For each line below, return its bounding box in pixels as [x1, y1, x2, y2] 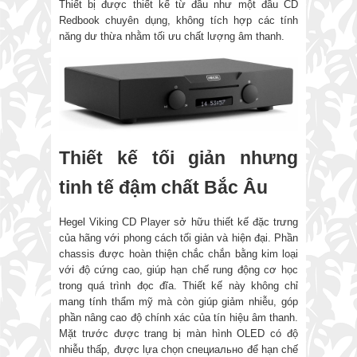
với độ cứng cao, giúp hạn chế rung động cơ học [59, 263, 298, 276]
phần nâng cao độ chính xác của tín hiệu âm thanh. [59, 311, 298, 324]
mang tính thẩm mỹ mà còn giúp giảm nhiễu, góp [59, 295, 298, 308]
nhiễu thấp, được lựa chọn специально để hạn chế [59, 343, 298, 355]
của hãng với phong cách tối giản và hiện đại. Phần [59, 231, 298, 244]
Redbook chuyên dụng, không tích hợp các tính [59, 14, 298, 26]
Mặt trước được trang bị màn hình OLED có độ [59, 327, 298, 339]
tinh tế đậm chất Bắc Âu [59, 176, 268, 198]
